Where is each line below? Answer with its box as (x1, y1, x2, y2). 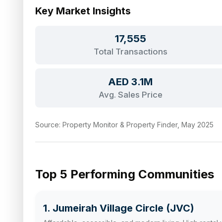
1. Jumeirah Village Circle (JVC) (43, 202, 194, 214)
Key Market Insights (35, 5, 131, 17)
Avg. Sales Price (98, 89, 163, 100)
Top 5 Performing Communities (35, 166, 214, 181)
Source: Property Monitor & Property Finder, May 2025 (35, 120, 214, 129)
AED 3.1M (108, 75, 153, 88)
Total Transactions (93, 47, 167, 57)
